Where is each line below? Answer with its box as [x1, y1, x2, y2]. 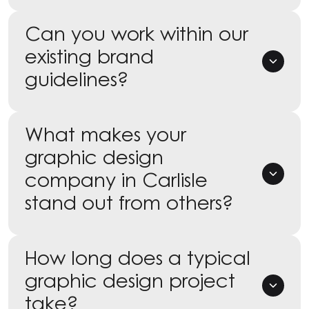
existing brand [25, 44, 154, 68]
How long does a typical [25, 246, 250, 269]
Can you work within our [25, 21, 248, 45]
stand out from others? [25, 190, 233, 214]
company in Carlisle [25, 168, 208, 191]
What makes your [25, 122, 186, 146]
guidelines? [25, 67, 128, 90]
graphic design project [25, 268, 235, 292]
